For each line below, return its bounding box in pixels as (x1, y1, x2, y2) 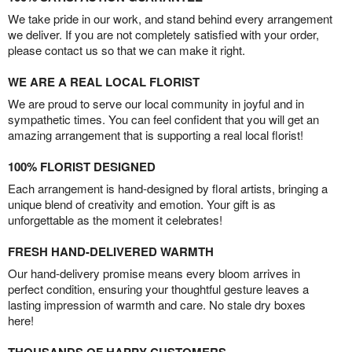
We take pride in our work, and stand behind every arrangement (8, 10, 332, 27)
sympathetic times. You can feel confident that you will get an (8, 111, 319, 128)
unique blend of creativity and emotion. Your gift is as (8, 196, 276, 213)
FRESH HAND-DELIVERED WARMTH (8, 243, 214, 261)
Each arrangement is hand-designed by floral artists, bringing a (8, 180, 328, 197)
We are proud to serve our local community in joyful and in (8, 95, 304, 112)
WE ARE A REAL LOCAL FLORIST (8, 73, 200, 91)
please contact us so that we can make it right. (8, 42, 245, 59)
